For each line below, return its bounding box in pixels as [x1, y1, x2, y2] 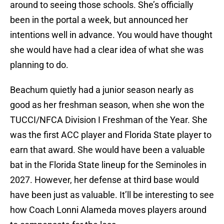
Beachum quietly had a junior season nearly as [10, 84, 193, 95]
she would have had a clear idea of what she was [10, 44, 203, 55]
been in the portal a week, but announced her [10, 14, 188, 25]
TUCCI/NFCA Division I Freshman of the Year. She [10, 114, 207, 125]
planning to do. [10, 59, 68, 70]
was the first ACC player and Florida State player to [10, 129, 211, 140]
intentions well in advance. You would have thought [10, 29, 212, 40]
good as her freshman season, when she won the [10, 99, 204, 110]
